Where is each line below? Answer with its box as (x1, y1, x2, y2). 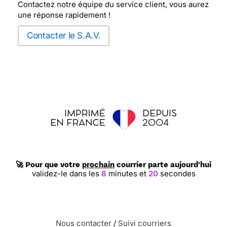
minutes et (107, 169, 149, 178)
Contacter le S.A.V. (27, 30, 101, 41)
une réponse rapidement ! (18, 10, 110, 20)
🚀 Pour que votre (16, 160, 82, 169)
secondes (157, 169, 195, 178)
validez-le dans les (32, 169, 102, 178)
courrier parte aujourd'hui (115, 160, 211, 169)
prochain (82, 160, 115, 169)
